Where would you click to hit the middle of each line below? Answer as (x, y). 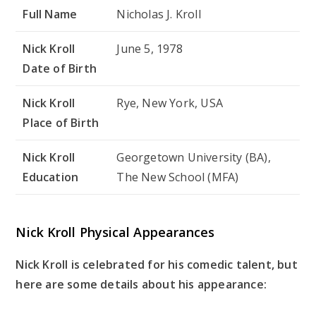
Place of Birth (61, 122)
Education (51, 177)
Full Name (50, 14)
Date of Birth (60, 68)
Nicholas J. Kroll (159, 14)
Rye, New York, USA (170, 103)
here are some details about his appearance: (141, 284)
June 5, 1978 (150, 48)
